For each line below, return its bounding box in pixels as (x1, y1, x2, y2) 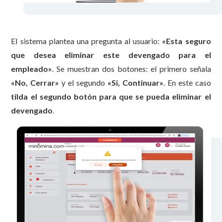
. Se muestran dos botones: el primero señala (52, 63, 211, 73)
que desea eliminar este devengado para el (11, 50, 211, 59)
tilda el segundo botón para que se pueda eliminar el (11, 91, 211, 101)
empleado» (11, 63, 53, 73)
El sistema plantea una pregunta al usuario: (11, 36, 163, 46)
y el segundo (59, 77, 108, 87)
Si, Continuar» (111, 77, 164, 87)
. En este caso (163, 77, 211, 87)
